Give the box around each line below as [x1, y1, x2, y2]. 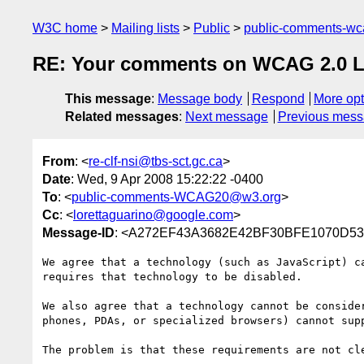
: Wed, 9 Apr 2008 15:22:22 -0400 [71, 171, 263, 186]
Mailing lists [111, 21, 180, 35]
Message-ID [42, 225, 115, 240]
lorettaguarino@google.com [73, 207, 233, 222]
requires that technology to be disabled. [42, 270, 309, 283]
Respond [251, 92, 305, 106]
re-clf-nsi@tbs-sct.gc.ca [89, 154, 223, 168]
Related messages [65, 110, 179, 124]
